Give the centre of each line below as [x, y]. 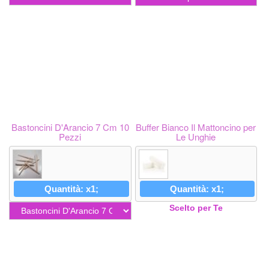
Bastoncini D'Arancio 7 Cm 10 [70, 127]
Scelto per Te [196, 208]
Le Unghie [196, 137]
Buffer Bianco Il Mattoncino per [196, 127]
